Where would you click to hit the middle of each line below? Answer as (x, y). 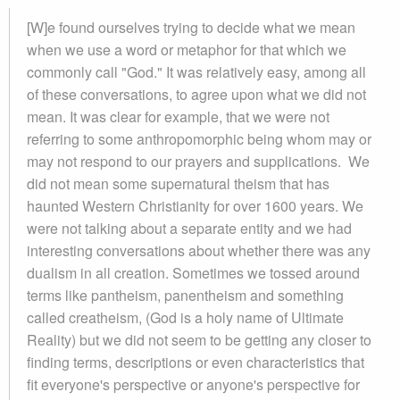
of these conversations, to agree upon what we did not (196, 94)
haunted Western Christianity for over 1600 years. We (195, 206)
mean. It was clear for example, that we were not (178, 117)
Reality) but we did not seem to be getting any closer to (199, 340)
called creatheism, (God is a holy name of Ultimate (185, 317)
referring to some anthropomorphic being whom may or (199, 139)
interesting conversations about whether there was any (199, 250)
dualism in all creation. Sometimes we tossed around (193, 273)
